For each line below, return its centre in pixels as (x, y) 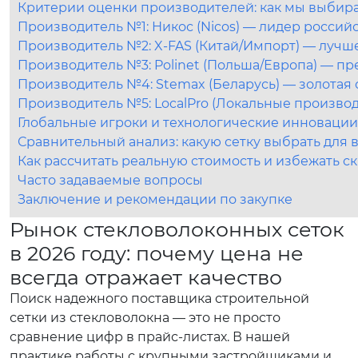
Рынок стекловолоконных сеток (177, 229)
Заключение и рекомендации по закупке (155, 199)
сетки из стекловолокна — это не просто (145, 318)
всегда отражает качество (146, 277)
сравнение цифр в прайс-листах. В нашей (150, 337)
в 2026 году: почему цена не (157, 253)
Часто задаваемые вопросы (110, 180)
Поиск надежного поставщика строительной (159, 298)
